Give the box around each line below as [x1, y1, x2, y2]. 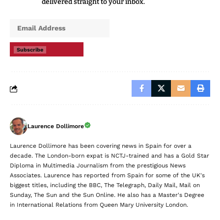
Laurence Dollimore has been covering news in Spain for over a [10, 142, 192, 149]
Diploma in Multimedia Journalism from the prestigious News [10, 162, 186, 169]
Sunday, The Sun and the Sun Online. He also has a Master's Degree [10, 192, 204, 198]
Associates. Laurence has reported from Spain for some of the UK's [10, 172, 205, 179]
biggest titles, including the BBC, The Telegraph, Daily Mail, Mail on [10, 182, 200, 189]
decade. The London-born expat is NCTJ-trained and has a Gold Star [10, 152, 209, 159]
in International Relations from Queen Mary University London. [10, 201, 188, 208]
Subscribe [17, 47, 43, 53]
